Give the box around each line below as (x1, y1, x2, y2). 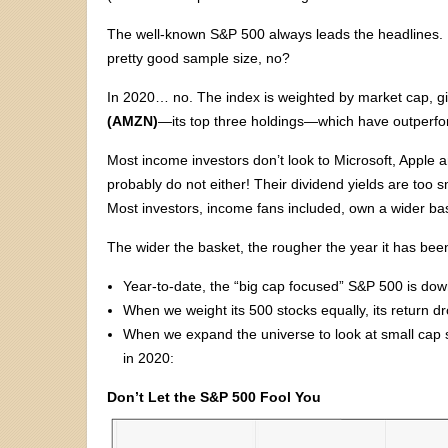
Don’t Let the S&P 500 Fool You (107, 388, 321, 405)
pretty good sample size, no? (107, 49, 290, 66)
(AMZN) (107, 112, 158, 129)
